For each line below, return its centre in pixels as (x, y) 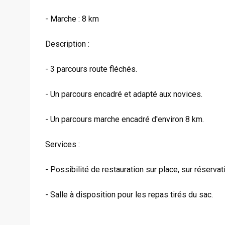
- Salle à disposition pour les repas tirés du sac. (129, 195)
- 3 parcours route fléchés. (91, 69)
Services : (63, 144)
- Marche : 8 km (72, 19)
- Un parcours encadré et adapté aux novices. (124, 94)
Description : (67, 44)
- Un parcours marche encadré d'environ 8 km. (125, 119)
